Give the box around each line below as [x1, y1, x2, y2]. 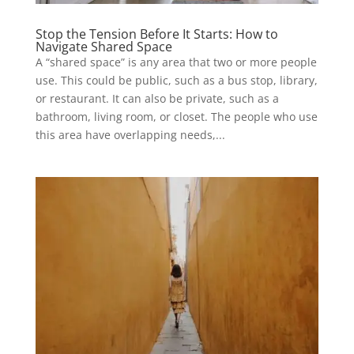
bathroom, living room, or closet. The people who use [35, 108, 318, 124]
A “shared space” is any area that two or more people [35, 54, 317, 70]
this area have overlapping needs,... [35, 126, 225, 142]
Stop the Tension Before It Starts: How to [35, 24, 278, 43]
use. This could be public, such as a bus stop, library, [35, 72, 318, 88]
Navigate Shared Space [35, 37, 172, 55]
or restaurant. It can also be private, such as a [35, 90, 279, 106]
